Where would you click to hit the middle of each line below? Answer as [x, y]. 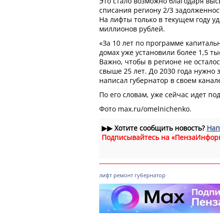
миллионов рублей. [132, 28]
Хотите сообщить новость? [160, 128]
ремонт [123, 175]
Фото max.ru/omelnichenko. [145, 109]
